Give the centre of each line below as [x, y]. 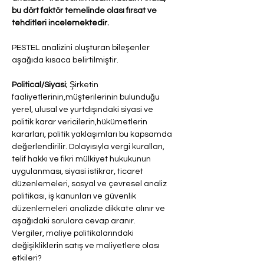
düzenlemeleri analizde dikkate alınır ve [89, 209]
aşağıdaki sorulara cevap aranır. [74, 221]
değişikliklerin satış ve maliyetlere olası [87, 246]
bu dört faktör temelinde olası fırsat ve [85, 11]
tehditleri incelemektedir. [60, 23]
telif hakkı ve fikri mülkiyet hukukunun [82, 159]
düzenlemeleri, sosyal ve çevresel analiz [90, 184]
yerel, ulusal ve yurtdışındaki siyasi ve [83, 110]
